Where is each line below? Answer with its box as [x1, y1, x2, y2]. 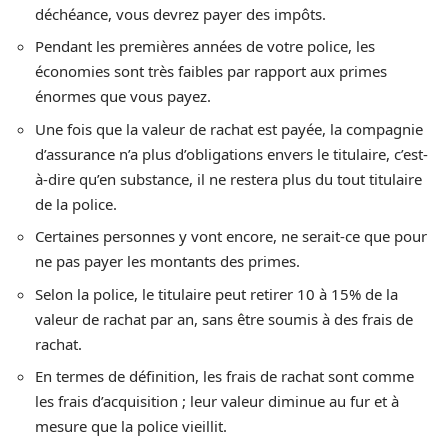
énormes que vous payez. [35, 86, 211, 106]
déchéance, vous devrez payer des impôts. [35, 3, 326, 24]
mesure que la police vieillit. [35, 416, 227, 436]
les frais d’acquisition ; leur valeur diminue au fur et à [35, 391, 399, 411]
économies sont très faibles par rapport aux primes [35, 61, 387, 81]
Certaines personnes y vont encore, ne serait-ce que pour [35, 226, 427, 246]
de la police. [35, 193, 117, 214]
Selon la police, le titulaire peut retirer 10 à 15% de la [35, 283, 398, 304]
